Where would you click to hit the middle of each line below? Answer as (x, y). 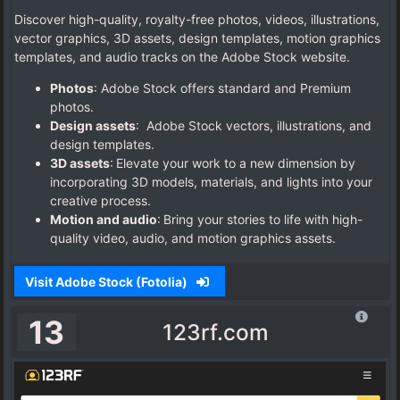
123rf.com (215, 333)
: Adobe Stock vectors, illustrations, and (254, 126)
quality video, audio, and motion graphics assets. (195, 238)
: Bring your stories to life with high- (260, 220)
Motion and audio (104, 220)
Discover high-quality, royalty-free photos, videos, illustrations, (197, 20)
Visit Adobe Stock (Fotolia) (107, 281)
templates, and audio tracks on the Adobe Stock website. (182, 57)
